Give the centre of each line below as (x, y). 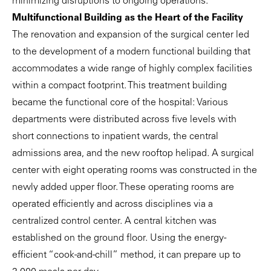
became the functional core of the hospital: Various (120, 103)
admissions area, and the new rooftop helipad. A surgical (133, 154)
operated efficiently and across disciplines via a (113, 205)
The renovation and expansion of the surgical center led (131, 35)
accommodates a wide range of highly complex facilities (132, 69)
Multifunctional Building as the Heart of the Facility (128, 18)
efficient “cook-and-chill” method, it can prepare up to (126, 256)
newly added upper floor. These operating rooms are (123, 188)
